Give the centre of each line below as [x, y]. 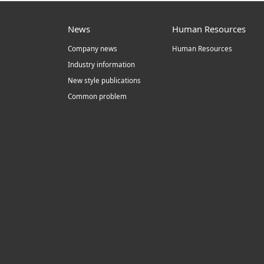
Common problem [97, 97]
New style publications [104, 81]
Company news [92, 49]
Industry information [101, 65]
